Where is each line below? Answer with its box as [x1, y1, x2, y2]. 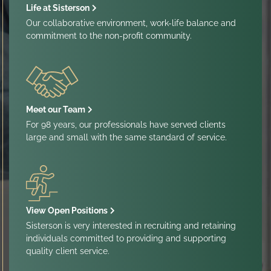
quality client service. [26, 246, 109, 256]
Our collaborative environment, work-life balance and [26, 18, 236, 28]
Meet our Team [26, 104, 85, 114]
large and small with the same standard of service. [26, 132, 227, 142]
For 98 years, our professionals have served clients [26, 119, 226, 129]
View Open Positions [26, 206, 108, 216]
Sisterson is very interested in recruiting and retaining [26, 221, 236, 231]
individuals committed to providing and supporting [26, 233, 226, 244]
